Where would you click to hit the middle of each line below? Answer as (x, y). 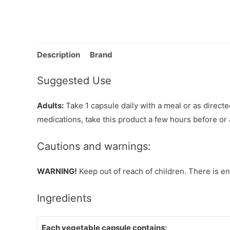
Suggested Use (74, 81)
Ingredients (64, 198)
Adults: (50, 106)
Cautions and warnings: (94, 147)
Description (59, 54)
